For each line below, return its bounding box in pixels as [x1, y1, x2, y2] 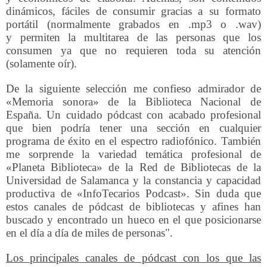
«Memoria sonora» [6, 95, 99, 108]
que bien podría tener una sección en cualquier [6, 122, 261, 135]
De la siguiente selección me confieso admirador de [6, 82, 261, 95]
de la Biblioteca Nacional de [108, 95, 262, 108]
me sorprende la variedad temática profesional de [6, 148, 261, 161]
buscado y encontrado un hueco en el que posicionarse [6, 213, 261, 226]
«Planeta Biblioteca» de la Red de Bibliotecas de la [6, 161, 261, 174]
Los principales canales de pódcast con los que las [6, 252, 261, 265]
